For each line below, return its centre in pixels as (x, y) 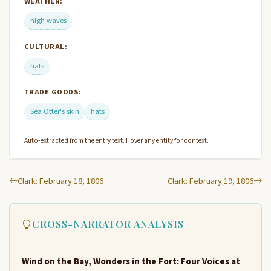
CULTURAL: (46, 46)
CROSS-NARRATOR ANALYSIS (108, 224)
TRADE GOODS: (53, 92)
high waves (48, 20)
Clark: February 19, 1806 (211, 181)
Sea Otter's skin (54, 111)
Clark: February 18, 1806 (60, 181)
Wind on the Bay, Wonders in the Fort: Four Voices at (131, 262)
